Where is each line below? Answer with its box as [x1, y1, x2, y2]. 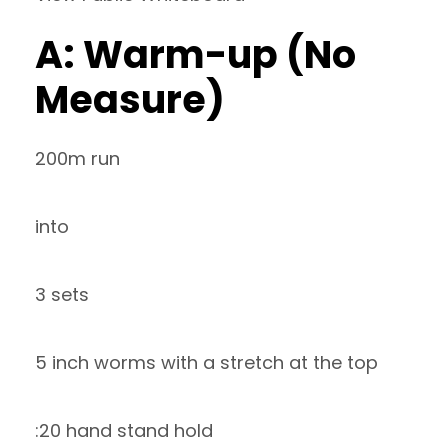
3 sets [35, 282, 89, 307]
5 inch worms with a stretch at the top [35, 350, 378, 375]
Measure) [35, 73, 225, 126]
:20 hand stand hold [35, 418, 213, 443]
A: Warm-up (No [35, 28, 356, 81]
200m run [35, 146, 120, 171]
